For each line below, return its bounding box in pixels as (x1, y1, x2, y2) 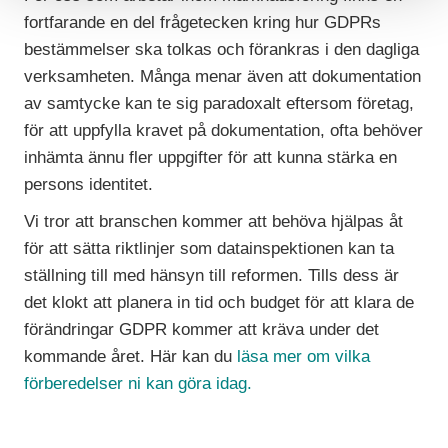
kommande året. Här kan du (24, 347, 238, 367)
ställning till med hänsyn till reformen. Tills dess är (24, 266, 400, 286)
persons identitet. (24, 175, 154, 195)
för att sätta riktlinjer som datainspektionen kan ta (24, 239, 395, 259)
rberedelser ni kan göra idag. (38, 374, 253, 394)
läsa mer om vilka (237, 347, 371, 367)
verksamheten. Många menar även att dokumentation (24, 67, 422, 87)
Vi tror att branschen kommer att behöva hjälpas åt (24, 212, 404, 232)
